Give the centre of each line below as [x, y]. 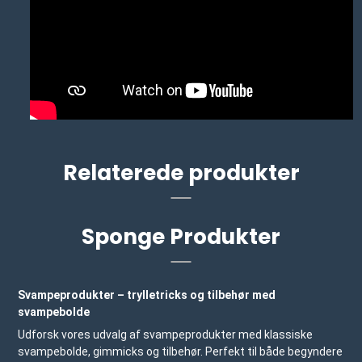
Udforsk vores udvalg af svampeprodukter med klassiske [166, 335]
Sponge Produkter [181, 237]
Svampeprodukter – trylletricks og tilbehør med [147, 295]
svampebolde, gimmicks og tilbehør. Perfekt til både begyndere [181, 352]
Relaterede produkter [181, 173]
